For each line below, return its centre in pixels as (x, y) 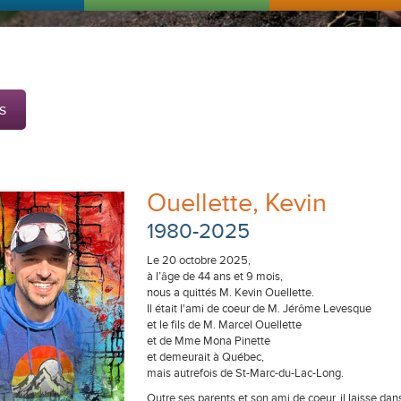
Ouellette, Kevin (237, 204)
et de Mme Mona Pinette (209, 341)
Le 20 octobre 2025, (199, 260)
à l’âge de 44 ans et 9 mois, (215, 277)
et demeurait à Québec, (205, 357)
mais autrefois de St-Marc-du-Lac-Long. (245, 373)
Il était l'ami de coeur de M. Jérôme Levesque (259, 309)
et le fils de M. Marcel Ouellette (224, 325)
